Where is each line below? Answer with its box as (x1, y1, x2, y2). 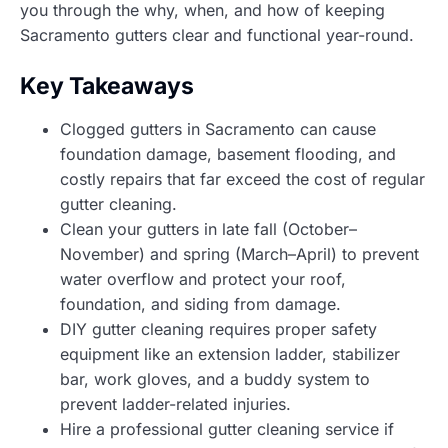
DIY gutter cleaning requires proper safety (60, 318, 377, 339)
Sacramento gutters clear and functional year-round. (20, 24, 414, 45)
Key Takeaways (20, 71, 194, 100)
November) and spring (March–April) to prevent (60, 243, 419, 264)
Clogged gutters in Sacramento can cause (60, 118, 376, 139)
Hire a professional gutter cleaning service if (60, 418, 394, 439)
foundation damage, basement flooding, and (60, 143, 396, 164)
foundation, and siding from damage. (60, 293, 341, 314)
